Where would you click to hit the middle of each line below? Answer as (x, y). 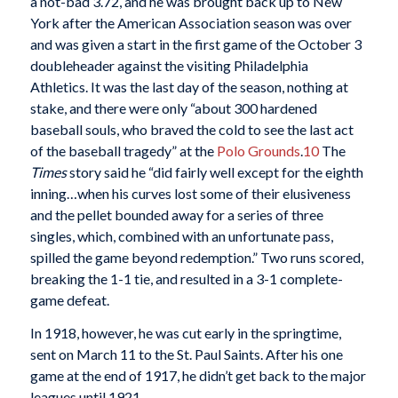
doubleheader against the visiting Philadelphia (169, 65)
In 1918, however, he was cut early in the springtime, (185, 333)
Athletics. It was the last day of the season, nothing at (189, 86)
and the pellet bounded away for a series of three (176, 214)
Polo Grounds (258, 150)
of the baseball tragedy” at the (123, 150)
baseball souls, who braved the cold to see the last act (191, 129)
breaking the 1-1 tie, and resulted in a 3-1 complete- (186, 278)
